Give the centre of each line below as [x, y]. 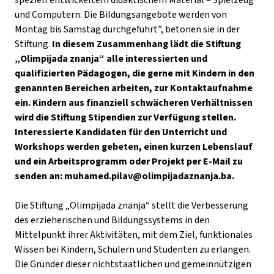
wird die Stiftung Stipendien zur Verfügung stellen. [125, 117]
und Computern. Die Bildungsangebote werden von [121, 14]
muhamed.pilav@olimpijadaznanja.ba [148, 176]
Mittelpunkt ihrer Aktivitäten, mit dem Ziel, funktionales [134, 235]
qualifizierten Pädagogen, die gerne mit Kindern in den [135, 73]
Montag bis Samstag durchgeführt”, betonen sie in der [127, 29]
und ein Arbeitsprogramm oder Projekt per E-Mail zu [129, 161]
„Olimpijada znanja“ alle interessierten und [111, 58]
